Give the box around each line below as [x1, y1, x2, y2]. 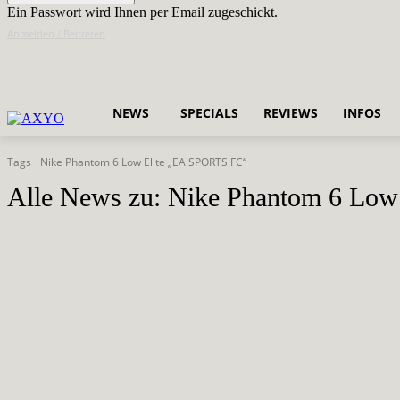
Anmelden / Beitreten [7, 27, 105, 40]
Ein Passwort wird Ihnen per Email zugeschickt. [7, 4, 278, 20]
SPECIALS [180, 104, 238, 121]
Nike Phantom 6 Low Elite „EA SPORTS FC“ [40, 154, 246, 171]
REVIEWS [263, 104, 318, 121]
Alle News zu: [7, 182, 168, 212]
